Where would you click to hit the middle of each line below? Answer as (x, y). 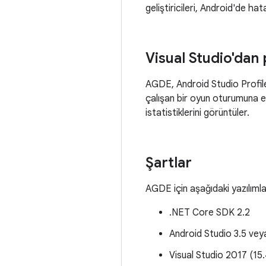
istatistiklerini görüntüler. (197, 113)
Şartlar (169, 163)
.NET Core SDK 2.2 (210, 213)
